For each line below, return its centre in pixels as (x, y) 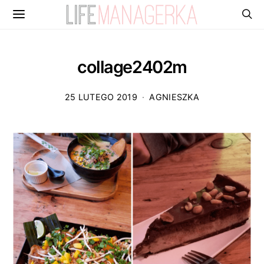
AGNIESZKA (174, 97)
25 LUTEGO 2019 (101, 97)
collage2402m (132, 67)
